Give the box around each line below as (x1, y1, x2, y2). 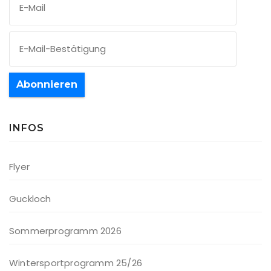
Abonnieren (16, 79, 77, 91)
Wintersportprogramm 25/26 (9, 256, 142, 270)
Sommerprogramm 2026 (9, 224, 122, 238)
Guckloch (9, 192, 51, 206)
